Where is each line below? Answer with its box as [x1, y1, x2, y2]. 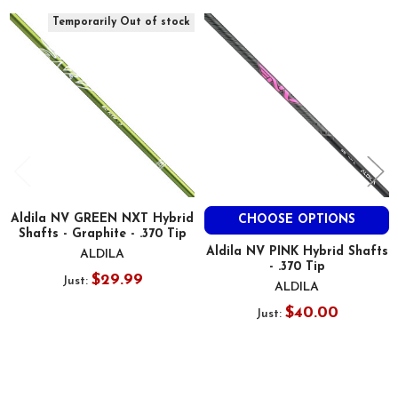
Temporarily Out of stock [52, 17, 190, 28]
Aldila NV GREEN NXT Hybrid [11, 211, 194, 226]
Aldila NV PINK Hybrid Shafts [205, 244, 388, 259]
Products [19, 28, 87, 45]
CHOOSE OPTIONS [238, 212, 355, 227]
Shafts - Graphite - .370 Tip [18, 227, 187, 241]
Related [19, 8, 79, 26]
